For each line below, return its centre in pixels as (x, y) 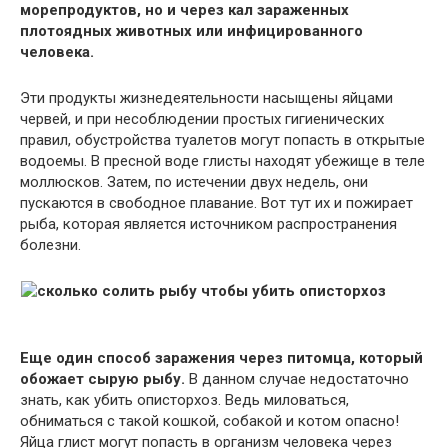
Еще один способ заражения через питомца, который (221, 357)
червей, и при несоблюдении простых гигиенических (202, 118)
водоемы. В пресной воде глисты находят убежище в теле (222, 160)
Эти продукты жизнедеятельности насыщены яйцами (206, 97)
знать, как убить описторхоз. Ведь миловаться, (184, 399)
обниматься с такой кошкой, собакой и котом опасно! (209, 420)
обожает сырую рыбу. (102, 378)
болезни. (50, 244)
